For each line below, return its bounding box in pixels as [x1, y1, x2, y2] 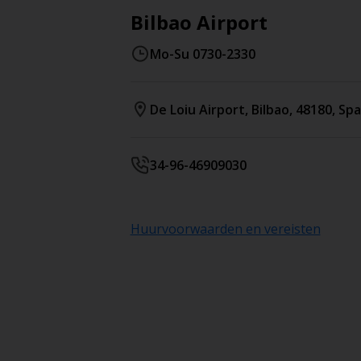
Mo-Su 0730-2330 [149, 45, 255, 63]
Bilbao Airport [130, 9, 268, 35]
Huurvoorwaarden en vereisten [130, 220, 321, 238]
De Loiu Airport [149, 101, 245, 118]
